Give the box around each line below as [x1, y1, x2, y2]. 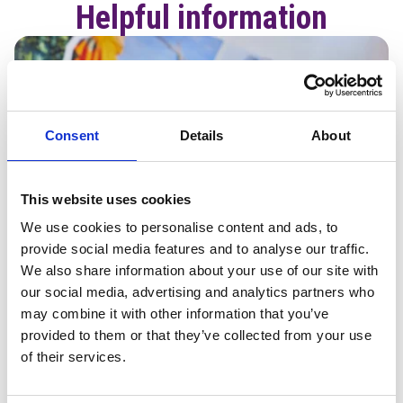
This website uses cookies [21, 191, 192, 207]
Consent [45, 127, 99, 143]
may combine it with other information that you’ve [21, 306, 329, 321]
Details [179, 127, 224, 143]
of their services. [21, 349, 126, 364]
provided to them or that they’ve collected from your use [21, 327, 372, 343]
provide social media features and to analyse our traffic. [21, 241, 370, 256]
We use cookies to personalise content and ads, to [21, 219, 338, 235]
